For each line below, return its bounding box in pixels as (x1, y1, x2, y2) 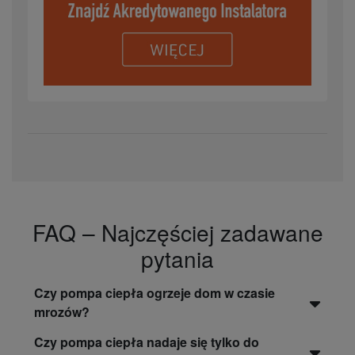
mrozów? (34, 303, 90, 322)
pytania (141, 242, 214, 275)
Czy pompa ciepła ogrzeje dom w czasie (34, 284, 275, 303)
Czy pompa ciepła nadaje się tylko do (34, 333, 259, 352)
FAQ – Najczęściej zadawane (32, 216, 323, 249)
